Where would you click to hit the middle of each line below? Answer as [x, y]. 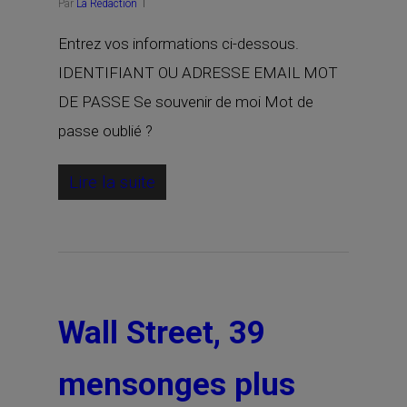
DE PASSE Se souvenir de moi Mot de [186, 102]
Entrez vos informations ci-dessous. [179, 44]
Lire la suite [112, 182]
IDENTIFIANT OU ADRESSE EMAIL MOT [198, 73]
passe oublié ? [105, 131]
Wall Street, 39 [162, 333]
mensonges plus [177, 385]
